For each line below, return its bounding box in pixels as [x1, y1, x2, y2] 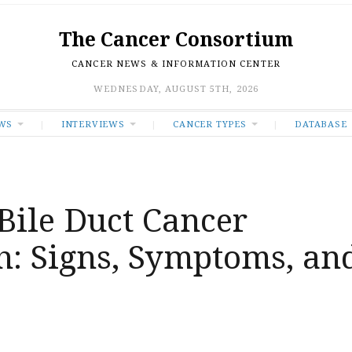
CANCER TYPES [173, 117, 247, 130]
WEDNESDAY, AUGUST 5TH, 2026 [93, 82, 259, 94]
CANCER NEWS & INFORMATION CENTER [71, 57, 280, 69]
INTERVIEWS [60, 117, 125, 130]
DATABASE [295, 117, 347, 130]
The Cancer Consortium [59, 26, 293, 52]
